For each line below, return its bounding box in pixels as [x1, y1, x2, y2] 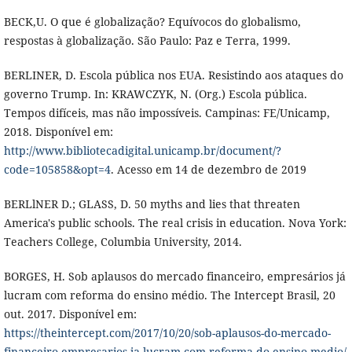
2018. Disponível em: [3, 123, 113, 139]
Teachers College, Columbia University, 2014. [3, 233, 242, 249]
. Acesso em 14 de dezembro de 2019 [110, 161, 306, 177]
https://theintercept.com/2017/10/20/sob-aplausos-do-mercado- [3, 324, 331, 340]
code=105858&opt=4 [3, 161, 111, 177]
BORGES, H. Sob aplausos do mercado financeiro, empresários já [3, 268, 346, 284]
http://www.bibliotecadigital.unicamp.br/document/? [3, 142, 281, 158]
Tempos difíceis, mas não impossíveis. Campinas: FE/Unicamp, [3, 104, 330, 120]
